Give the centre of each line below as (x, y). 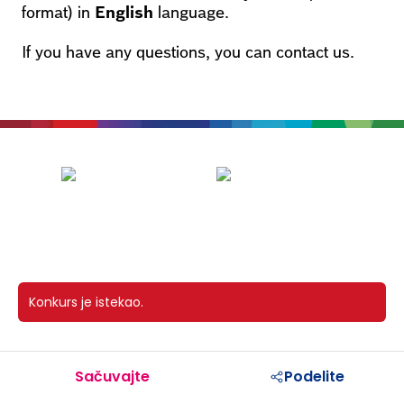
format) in (58, 12)
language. (191, 12)
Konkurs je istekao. (86, 302)
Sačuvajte (112, 376)
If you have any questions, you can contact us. (188, 52)
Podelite (314, 376)
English (124, 12)
